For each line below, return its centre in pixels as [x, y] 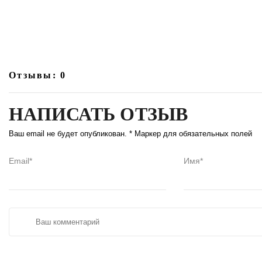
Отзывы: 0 [38, 75]
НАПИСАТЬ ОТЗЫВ [99, 114]
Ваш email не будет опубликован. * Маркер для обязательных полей [130, 134]
